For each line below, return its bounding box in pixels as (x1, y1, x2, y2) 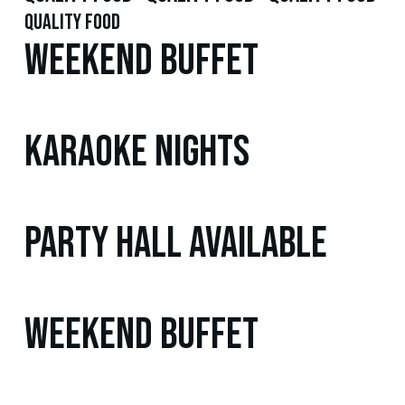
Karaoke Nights (24, 127, 250, 179)
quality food (24, 9, 120, 36)
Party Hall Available (24, 218, 327, 270)
